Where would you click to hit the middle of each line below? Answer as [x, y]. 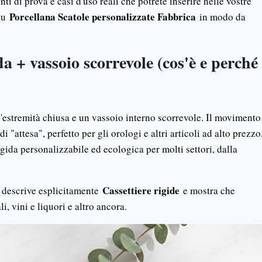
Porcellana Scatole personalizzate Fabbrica [103, 17]
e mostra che [207, 190]
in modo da [221, 17]
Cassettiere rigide [141, 190]
